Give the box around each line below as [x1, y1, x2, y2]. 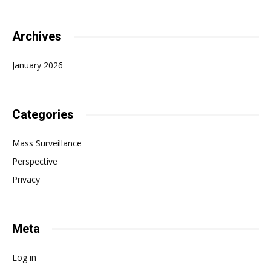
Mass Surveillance [12, 137, 82, 149]
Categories [12, 107, 74, 122]
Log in [12, 252, 36, 264]
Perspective [12, 155, 57, 168]
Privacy [12, 174, 40, 186]
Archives [12, 29, 62, 44]
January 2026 [12, 59, 63, 71]
